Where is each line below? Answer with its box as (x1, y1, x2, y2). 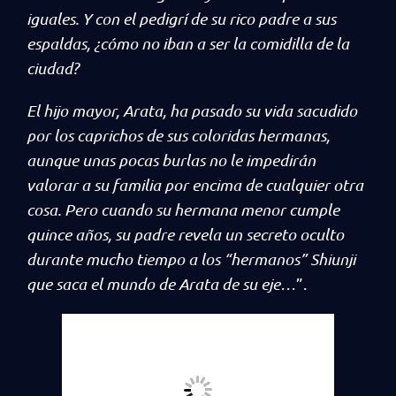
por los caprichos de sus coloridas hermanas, (27, 126, 330, 145)
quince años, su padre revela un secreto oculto (27, 225, 344, 244)
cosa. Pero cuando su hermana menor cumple (27, 200, 339, 219)
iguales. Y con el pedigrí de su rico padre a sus (27, 9, 336, 28)
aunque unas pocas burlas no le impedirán (27, 150, 316, 170)
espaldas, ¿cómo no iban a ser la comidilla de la (27, 34, 349, 53)
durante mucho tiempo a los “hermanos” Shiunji (27, 249, 355, 269)
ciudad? (27, 58, 82, 78)
